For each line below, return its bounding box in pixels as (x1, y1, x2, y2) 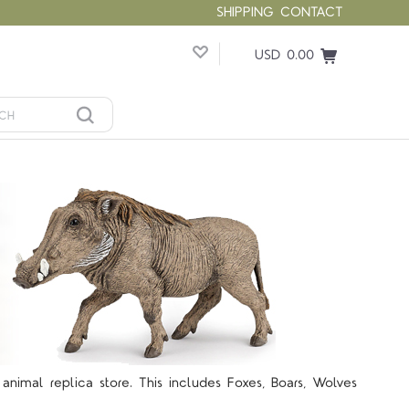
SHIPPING (216, 3, 274, 22)
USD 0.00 (255, 46, 314, 65)
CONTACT (280, 3, 343, 22)
